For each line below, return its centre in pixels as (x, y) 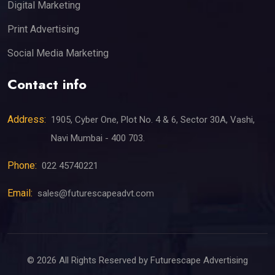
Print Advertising (43, 29)
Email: (20, 193)
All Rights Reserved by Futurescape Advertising (152, 261)
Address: (27, 120)
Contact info (47, 84)
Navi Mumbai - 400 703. (98, 138)
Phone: (22, 166)
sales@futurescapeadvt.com (96, 194)
